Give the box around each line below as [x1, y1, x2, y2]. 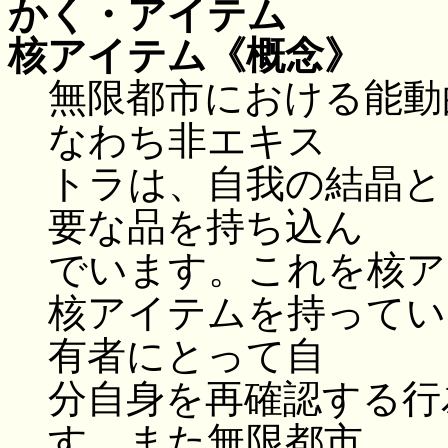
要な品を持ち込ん [48, 205, 364, 249]
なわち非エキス [48, 119, 327, 163]
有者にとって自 [48, 334, 325, 378]
